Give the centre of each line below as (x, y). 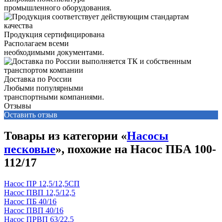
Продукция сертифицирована (54, 35)
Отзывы (18, 106)
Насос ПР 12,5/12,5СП (42, 183)
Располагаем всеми (36, 44)
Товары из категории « (65, 136)
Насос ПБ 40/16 (30, 201)
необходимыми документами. (54, 53)
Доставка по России (38, 79)
